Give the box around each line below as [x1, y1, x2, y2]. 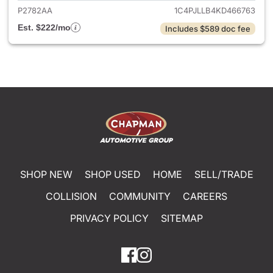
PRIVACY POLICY [70, 211, 149, 224]
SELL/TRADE [194, 168, 253, 180]
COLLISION [46, 190, 97, 202]
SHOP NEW [19, 168, 73, 180]
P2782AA [18, 5, 52, 15]
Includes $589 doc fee [165, 24, 250, 34]
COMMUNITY [109, 190, 171, 202]
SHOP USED [84, 168, 141, 180]
